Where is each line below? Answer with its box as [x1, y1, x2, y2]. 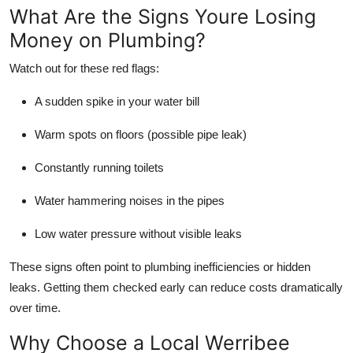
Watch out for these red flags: [9, 61, 159, 75]
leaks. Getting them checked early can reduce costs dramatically [9, 280, 343, 294]
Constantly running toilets [35, 160, 164, 174]
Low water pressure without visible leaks [35, 226, 242, 240]
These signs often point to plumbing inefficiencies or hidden [9, 259, 310, 273]
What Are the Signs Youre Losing [9, 4, 316, 28]
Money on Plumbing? [9, 28, 206, 52]
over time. [9, 300, 61, 314]
